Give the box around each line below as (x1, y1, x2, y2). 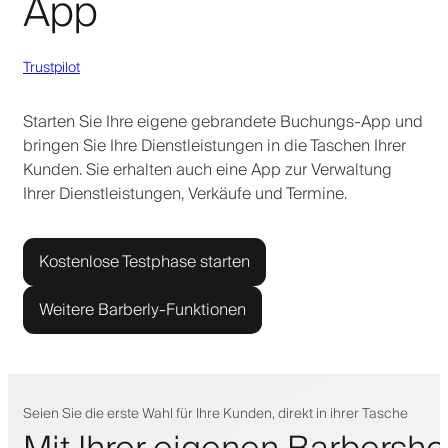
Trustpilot (23, 55, 80, 80)
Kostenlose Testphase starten (39, 247, 250, 276)
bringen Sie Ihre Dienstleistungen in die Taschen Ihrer (23, 131, 406, 160)
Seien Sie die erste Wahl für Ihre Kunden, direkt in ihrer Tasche (23, 401, 408, 426)
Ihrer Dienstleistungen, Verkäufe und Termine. (23, 179, 347, 208)
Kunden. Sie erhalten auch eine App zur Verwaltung (23, 155, 392, 184)
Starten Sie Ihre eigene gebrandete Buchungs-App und (23, 107, 423, 136)
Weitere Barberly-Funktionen (39, 295, 246, 324)
